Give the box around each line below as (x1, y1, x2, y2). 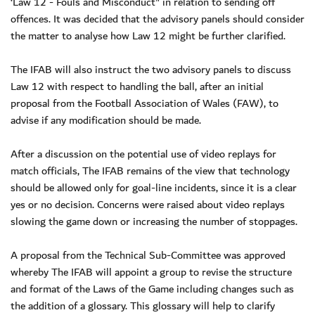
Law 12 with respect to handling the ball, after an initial (11, 77, 264, 96)
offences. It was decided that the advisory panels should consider (11, 9, 304, 28)
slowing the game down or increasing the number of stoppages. (11, 212, 297, 231)
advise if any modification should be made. (11, 110, 201, 129)
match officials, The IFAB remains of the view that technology (11, 161, 290, 180)
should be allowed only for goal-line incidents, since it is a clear (11, 178, 297, 197)
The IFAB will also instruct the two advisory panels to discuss (11, 60, 291, 79)
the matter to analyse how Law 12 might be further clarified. (11, 26, 285, 45)
